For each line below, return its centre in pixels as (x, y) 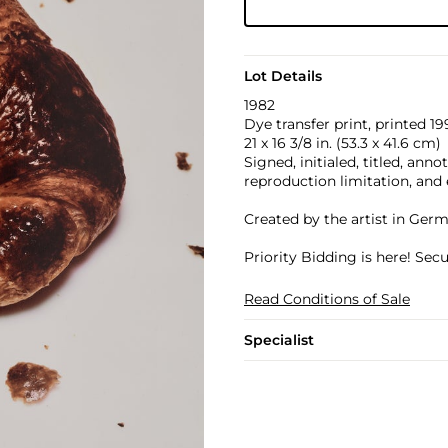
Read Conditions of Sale (326, 299)
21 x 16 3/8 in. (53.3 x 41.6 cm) (342, 143)
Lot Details (282, 76)
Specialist (278, 340)
